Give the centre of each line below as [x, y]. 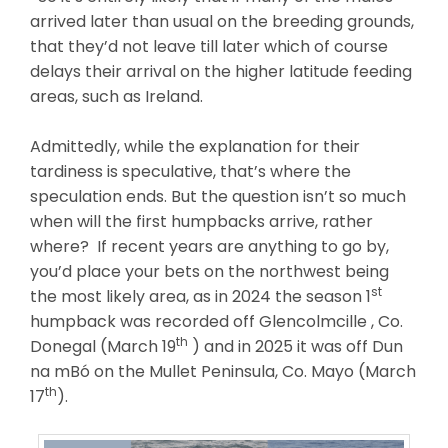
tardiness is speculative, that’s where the [190, 171]
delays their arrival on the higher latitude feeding [221, 71]
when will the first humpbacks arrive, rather [201, 221]
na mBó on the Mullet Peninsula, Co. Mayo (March [223, 371]
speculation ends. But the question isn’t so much [218, 196]
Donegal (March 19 [103, 346]
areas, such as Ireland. [116, 96]
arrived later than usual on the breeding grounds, [222, 21]
